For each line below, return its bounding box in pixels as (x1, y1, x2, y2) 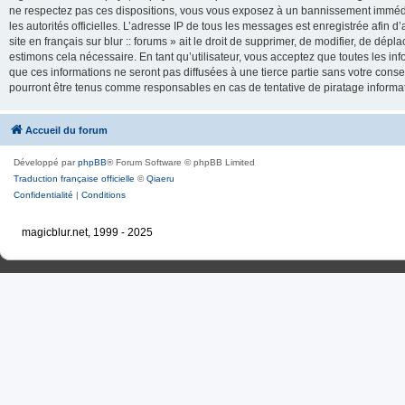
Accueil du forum (25, 125, 108, 136)
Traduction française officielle (14, 174, 135, 184)
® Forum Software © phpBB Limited (107, 157, 255, 167)
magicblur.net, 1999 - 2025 (21, 226, 153, 239)
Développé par (14, 157, 78, 167)
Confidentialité (14, 190, 73, 200)
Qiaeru (146, 174, 174, 184)
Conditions (81, 190, 126, 200)
